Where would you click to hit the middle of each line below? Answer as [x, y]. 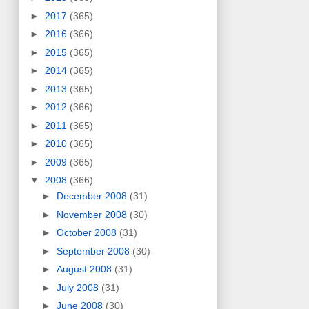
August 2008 [85, 269]
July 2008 [79, 287]
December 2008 [93, 196]
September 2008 [94, 251]
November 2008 [93, 214]
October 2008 [88, 233]
